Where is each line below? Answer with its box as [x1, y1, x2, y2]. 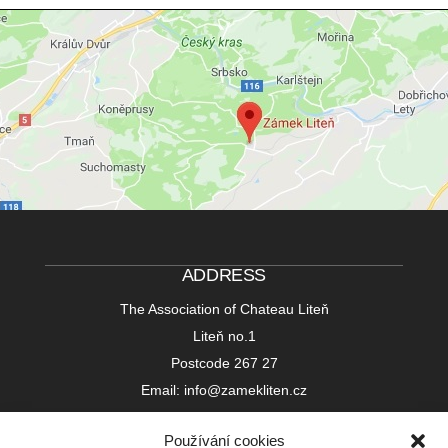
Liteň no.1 [192, 328, 256, 345]
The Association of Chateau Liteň [119, 301, 329, 318]
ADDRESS [181, 265, 267, 286]
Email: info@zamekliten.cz [141, 382, 307, 399]
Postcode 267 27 [170, 355, 278, 372]
